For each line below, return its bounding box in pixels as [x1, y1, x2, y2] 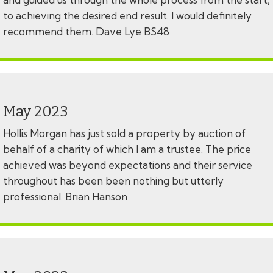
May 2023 [3, 103, 68, 121]
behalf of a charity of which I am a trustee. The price [3, 143, 251, 156]
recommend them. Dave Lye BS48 [3, 25, 172, 38]
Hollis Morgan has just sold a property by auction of [3, 127, 246, 140]
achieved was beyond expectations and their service [3, 158, 252, 172]
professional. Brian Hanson [3, 190, 130, 204]
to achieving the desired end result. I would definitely [3, 9, 252, 23]
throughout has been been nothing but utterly [3, 174, 224, 188]
